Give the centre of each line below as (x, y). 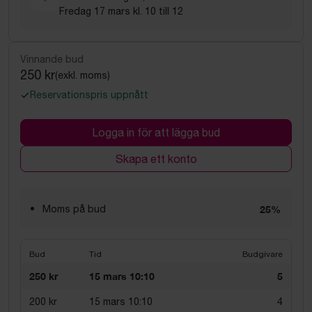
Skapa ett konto (156, 159)
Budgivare (263, 254)
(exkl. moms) (83, 75)
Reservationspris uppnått (89, 95)
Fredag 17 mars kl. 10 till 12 (121, 11)
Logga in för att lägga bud (156, 132)
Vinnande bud (52, 59)
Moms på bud (74, 209)
